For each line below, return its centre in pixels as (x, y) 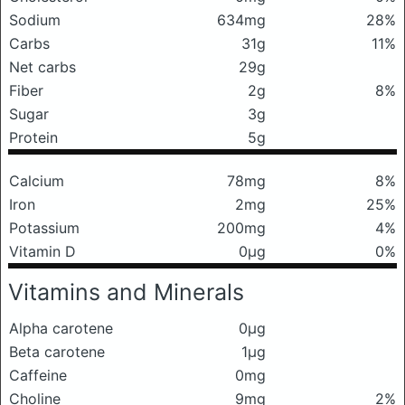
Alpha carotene (61, 328)
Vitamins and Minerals (126, 292)
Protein (33, 137)
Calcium (37, 181)
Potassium (44, 228)
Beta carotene (57, 352)
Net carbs (42, 67)
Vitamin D (42, 251)
